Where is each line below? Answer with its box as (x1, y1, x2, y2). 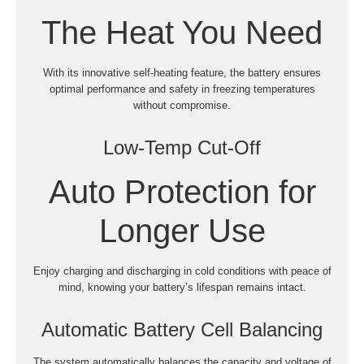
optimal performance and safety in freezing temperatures (49, 82, 315, 95)
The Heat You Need (41, 14, 323, 50)
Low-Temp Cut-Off (103, 136, 261, 158)
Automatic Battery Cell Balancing (41, 318, 323, 340)
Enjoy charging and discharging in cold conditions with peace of (32, 264, 331, 277)
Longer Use (98, 212, 266, 249)
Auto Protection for (48, 173, 316, 210)
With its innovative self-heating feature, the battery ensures (43, 66, 321, 79)
